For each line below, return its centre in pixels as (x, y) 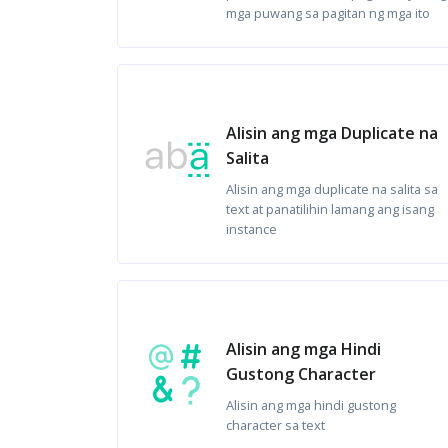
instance (251, 229)
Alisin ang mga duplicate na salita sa (332, 189)
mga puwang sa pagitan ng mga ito (328, 13)
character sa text (275, 425)
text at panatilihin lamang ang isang (330, 209)
